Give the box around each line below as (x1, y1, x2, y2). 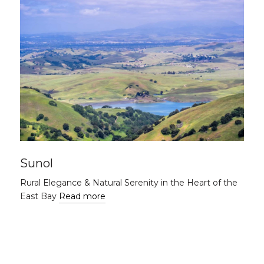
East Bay (20, 191, 59, 202)
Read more (59, 191, 105, 202)
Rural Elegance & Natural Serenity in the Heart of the (20, 177, 237, 188)
